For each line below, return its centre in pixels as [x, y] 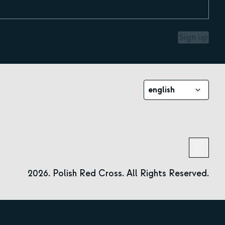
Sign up [193, 38]
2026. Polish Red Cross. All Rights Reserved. [118, 174]
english [162, 90]
